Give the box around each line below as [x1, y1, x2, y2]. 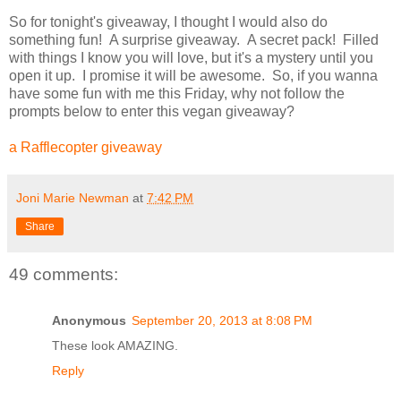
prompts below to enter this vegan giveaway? [9, 103, 294, 119]
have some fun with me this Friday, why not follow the [9, 85, 345, 101]
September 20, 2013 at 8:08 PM [132, 313, 312, 328]
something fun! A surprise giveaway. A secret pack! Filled [9, 31, 379, 47]
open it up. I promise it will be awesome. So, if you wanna [9, 67, 378, 83]
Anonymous [52, 313, 126, 328]
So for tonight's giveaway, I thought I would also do [9, 13, 328, 30]
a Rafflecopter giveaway [9, 139, 162, 155]
